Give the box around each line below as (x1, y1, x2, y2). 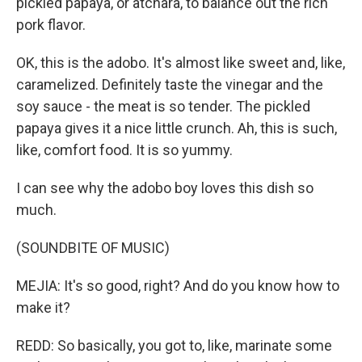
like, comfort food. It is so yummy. (16, 141, 233, 158)
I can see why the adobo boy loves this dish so (16, 179, 314, 196)
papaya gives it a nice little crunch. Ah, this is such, (16, 120, 337, 137)
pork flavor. (16, 16, 86, 33)
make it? (16, 299, 70, 316)
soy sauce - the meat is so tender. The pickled (16, 98, 310, 115)
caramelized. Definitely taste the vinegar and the (16, 76, 323, 93)
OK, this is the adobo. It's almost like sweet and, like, (16, 54, 345, 71)
